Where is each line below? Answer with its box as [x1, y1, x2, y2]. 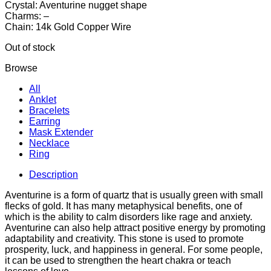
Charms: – [5, 10, 49, 21]
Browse [5, 62, 38, 73]
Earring [29, 116, 60, 126]
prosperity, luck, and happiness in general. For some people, [5, 244, 263, 255]
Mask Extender [29, 126, 93, 137]
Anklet [29, 94, 56, 105]
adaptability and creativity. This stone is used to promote [5, 233, 244, 244]
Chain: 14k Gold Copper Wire [5, 21, 131, 32]
